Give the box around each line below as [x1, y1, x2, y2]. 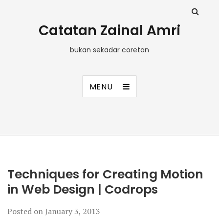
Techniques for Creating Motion [7, 166, 203, 183]
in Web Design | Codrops [7, 181, 158, 198]
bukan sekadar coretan [70, 45, 149, 55]
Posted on [7, 206, 45, 217]
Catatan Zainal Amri [39, 21, 180, 40]
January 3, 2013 [45, 206, 100, 217]
